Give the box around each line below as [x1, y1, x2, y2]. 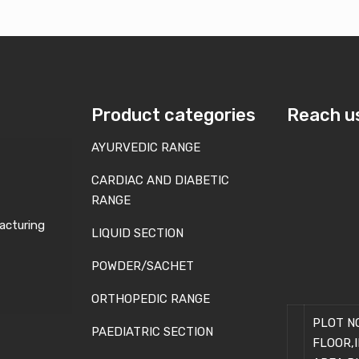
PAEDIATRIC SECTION [91, 325, 214, 340]
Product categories [91, 104, 256, 127]
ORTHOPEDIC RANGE [91, 292, 211, 307]
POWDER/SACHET [91, 259, 195, 274]
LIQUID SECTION [91, 226, 184, 241]
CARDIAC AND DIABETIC [91, 173, 230, 188]
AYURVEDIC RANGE [91, 140, 201, 155]
